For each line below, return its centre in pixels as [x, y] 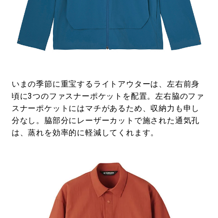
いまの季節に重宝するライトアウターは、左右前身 [106, 84]
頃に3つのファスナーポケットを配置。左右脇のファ [108, 96]
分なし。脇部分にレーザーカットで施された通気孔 [106, 120]
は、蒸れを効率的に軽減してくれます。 [85, 132]
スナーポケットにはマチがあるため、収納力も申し [106, 108]
